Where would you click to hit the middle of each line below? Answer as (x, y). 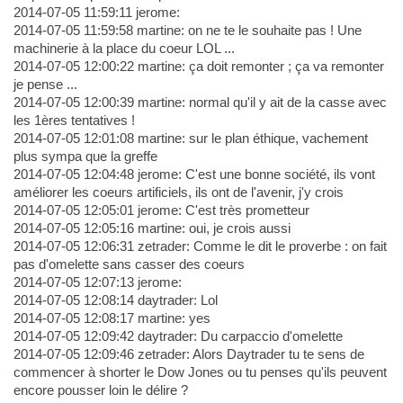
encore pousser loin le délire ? (100, 390)
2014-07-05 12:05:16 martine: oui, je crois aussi (152, 228)
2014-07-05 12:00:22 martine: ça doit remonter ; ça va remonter (198, 67)
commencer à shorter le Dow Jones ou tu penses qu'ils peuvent (200, 372)
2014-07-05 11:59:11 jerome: (96, 13)
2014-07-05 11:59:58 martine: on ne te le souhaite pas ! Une (187, 31)
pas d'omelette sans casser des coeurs (129, 264)
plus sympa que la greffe (85, 157)
